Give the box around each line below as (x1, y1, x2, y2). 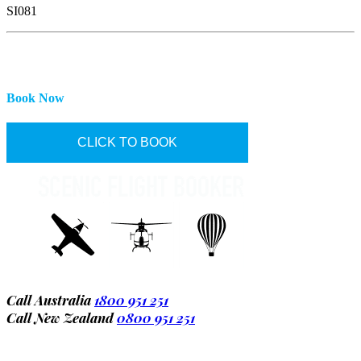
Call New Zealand (6, 308, 117, 326)
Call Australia (6, 290, 94, 309)
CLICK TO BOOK (77, 135, 177, 149)
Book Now (6, 90, 64, 105)
